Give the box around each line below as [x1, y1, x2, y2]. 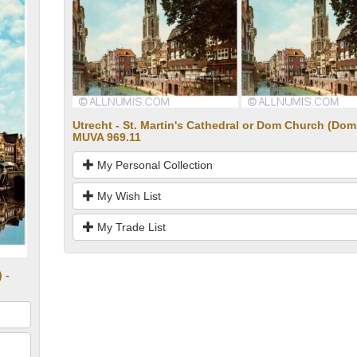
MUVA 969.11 [72, 131, 141, 144]
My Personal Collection [93, 159, 213, 172]
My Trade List [93, 221, 166, 234]
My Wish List [93, 190, 161, 203]
